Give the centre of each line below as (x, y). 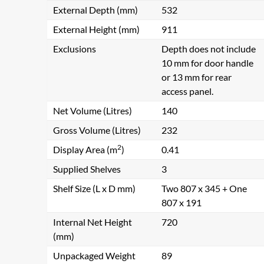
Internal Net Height (93, 222)
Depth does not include (209, 49)
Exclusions (75, 49)
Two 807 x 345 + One (204, 188)
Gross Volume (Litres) (97, 130)
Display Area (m (85, 149)
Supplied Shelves (87, 169)
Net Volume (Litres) (93, 110)
